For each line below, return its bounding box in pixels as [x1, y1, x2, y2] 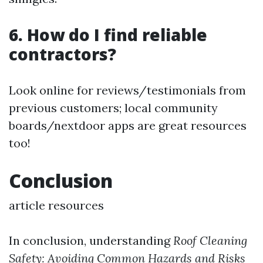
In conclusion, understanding [9, 232, 173, 248]
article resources [9, 197, 104, 213]
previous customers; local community [9, 100, 218, 115]
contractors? [9, 42, 116, 65]
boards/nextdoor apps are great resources [9, 117, 247, 133]
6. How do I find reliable [9, 23, 207, 46]
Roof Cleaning [173, 232, 247, 248]
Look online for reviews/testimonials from [9, 82, 246, 97]
